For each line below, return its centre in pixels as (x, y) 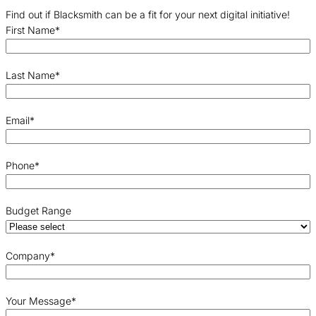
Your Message (38, 301)
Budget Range (38, 211)
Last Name (30, 75)
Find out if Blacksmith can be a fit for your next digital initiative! (148, 15)
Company (28, 256)
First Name (30, 30)
